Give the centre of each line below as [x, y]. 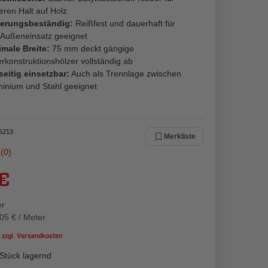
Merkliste [180, 136]
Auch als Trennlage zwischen [125, 74]
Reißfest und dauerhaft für [124, 23]
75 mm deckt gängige [92, 48]
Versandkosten [39, 236]
